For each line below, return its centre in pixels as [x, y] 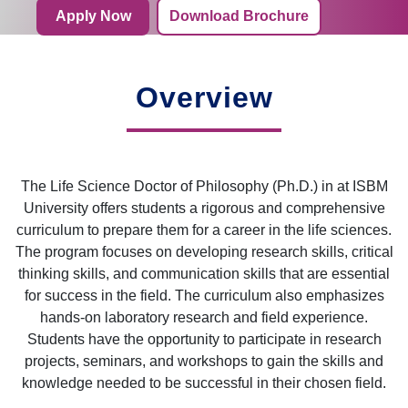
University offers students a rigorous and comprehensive [204, 208]
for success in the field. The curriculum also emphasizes [204, 296]
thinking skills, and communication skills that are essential [204, 274]
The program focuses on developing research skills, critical [204, 252]
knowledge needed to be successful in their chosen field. [204, 383]
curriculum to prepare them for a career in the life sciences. [204, 230]
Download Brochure [239, 16]
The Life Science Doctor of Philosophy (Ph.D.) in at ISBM [204, 186]
